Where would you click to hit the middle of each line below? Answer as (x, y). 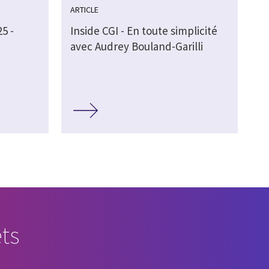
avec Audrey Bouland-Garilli (136, 47)
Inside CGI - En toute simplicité (144, 31)
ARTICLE (84, 10)
